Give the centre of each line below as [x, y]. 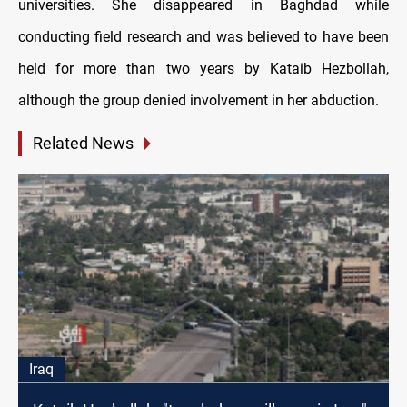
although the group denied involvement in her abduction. [199, 101]
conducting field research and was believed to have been [203, 37]
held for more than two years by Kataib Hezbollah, [203, 69]
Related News [83, 144]
